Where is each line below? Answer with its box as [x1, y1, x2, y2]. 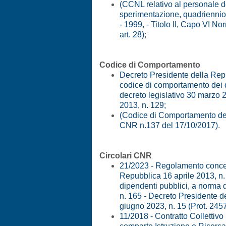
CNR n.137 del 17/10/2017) [120, 121, 218, 130]
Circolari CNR [99, 151, 152, 160]
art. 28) [120, 30, 144, 39]
